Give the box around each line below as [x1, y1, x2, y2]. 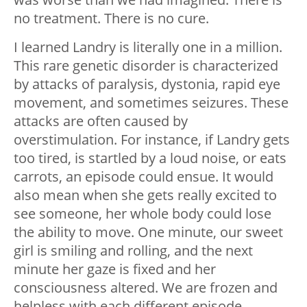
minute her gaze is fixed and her [14, 260, 216, 279]
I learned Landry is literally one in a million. [14, 38, 282, 57]
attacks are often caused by [14, 112, 188, 131]
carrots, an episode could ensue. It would [14, 167, 273, 186]
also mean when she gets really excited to [14, 186, 277, 205]
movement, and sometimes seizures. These [14, 93, 288, 112]
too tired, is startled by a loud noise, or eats [14, 149, 286, 168]
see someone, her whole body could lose [14, 204, 271, 223]
